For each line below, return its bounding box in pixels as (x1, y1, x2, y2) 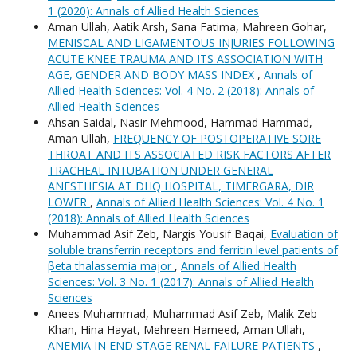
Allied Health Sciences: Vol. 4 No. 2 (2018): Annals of (48, 83, 314, 99)
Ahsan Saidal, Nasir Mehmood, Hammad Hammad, (48, 115, 312, 131)
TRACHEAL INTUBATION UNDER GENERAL (48, 163, 273, 178)
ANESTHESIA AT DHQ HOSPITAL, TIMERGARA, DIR (48, 178, 314, 194)
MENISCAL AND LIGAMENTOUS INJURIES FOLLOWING (48, 35, 335, 51)
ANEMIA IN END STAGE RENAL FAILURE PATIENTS (48, 338, 318, 354)
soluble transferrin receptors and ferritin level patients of (48, 242, 338, 258)
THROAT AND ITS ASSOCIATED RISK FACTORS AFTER (48, 147, 331, 163)
